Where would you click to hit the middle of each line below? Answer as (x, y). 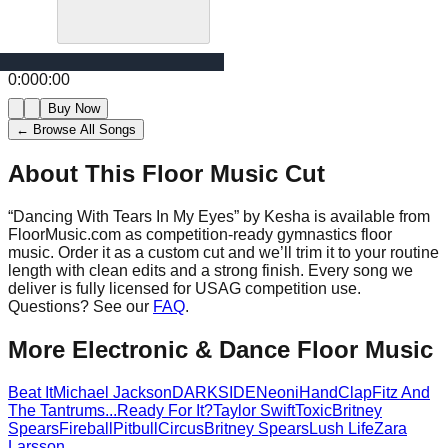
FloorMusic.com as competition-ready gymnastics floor (200, 234)
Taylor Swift (254, 410)
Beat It (30, 392)
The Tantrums (56, 410)
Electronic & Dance (181, 349)
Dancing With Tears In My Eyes (123, 216)
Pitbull (135, 428)
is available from (370, 216)
